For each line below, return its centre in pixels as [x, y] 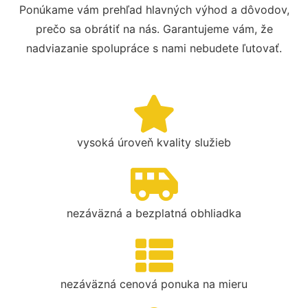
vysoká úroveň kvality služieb [154, 142]
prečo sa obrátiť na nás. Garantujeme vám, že [154, 29]
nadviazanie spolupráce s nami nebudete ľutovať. [154, 48]
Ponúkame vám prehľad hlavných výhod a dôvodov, [154, 9]
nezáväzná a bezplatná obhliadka [154, 213]
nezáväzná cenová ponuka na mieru [154, 284]
